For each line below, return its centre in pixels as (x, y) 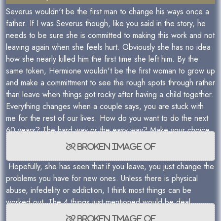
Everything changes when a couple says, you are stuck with (105, 106)
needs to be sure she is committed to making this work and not (110, 35)
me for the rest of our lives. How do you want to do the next (107, 118)
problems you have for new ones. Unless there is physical (102, 178)
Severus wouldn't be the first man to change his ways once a (108, 12)
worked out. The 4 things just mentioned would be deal (98, 202)
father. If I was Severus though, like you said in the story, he (106, 23)
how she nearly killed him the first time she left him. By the (102, 59)
